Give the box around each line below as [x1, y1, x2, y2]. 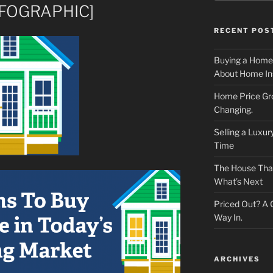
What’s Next [213, 176, 263, 187]
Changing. [213, 104, 253, 115]
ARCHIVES [213, 255, 260, 264]
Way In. [213, 212, 243, 223]
